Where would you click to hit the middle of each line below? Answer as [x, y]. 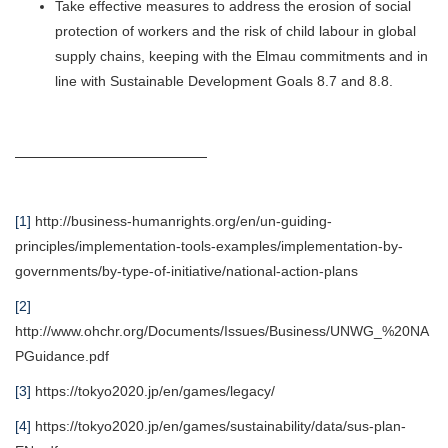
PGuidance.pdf [62, 355]
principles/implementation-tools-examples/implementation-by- [209, 245]
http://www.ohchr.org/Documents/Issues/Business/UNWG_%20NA [222, 330]
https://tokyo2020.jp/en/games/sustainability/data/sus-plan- [218, 425]
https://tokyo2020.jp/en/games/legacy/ [153, 390]
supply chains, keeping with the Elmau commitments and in [241, 55]
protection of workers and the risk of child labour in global [235, 30]
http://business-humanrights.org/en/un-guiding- [181, 220]
